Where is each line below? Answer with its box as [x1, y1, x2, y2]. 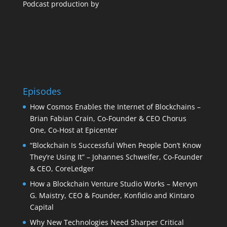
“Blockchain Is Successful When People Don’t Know [29, 140, 201, 150]
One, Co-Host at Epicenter [29, 125, 118, 135]
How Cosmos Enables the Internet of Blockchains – [29, 102, 201, 112]
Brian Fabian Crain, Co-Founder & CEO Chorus [29, 113, 186, 124]
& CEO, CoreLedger [29, 164, 94, 174]
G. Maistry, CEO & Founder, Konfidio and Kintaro [29, 191, 194, 201]
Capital [29, 202, 54, 212]
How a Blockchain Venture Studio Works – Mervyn [29, 179, 198, 189]
